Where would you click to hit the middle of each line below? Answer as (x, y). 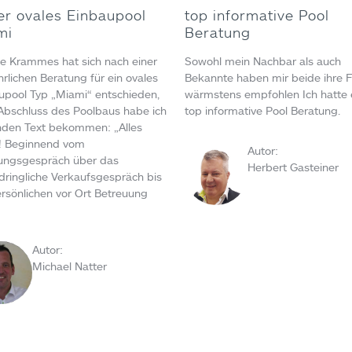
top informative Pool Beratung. (262, 111)
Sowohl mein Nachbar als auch (262, 61)
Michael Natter (70, 266)
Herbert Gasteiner (293, 167)
